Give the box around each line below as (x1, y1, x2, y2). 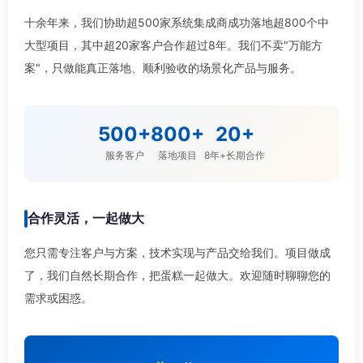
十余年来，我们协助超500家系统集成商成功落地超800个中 (24, 15, 329, 29)
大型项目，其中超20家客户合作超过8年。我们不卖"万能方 (24, 38, 322, 52)
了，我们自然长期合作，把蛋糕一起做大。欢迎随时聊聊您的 (24, 268, 331, 282)
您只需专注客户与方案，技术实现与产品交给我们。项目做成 (24, 246, 331, 259)
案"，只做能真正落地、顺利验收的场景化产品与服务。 (24, 61, 301, 75)
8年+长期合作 (204, 149, 265, 161)
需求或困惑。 (24, 291, 92, 305)
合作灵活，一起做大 (28, 210, 144, 226)
